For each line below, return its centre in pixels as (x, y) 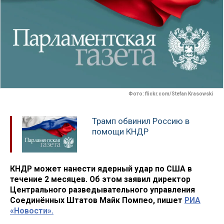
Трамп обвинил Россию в (141, 121)
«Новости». (32, 210)
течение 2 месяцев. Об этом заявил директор (100, 179)
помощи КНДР (120, 132)
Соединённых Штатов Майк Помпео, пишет (97, 200)
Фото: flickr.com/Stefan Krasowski (171, 94)
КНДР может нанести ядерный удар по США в (101, 168)
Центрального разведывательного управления (102, 189)
